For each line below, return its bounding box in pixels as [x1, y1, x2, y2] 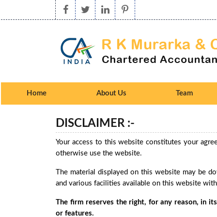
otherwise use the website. [56, 150, 142, 157]
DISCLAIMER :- [56, 118, 135, 129]
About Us [96, 90, 126, 97]
